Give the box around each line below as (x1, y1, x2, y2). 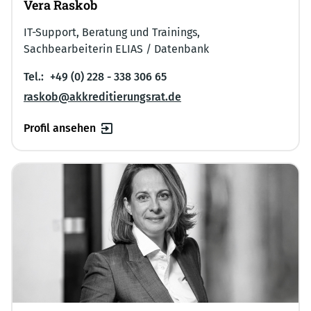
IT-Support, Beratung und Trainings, (24, 25, 200, 39)
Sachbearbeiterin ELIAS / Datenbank (24, 42, 209, 56)
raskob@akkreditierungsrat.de (24, 90, 181, 103)
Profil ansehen (24, 121, 96, 135)
